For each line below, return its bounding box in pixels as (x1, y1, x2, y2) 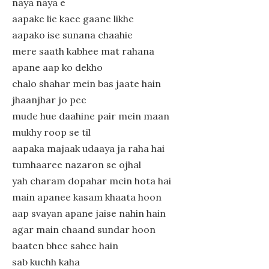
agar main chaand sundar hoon (12, 223, 156, 235)
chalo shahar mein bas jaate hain (12, 77, 161, 89)
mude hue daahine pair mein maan (12, 110, 169, 122)
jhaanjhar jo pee (12, 94, 86, 106)
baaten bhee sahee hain (12, 240, 118, 252)
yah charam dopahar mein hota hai (12, 175, 171, 187)
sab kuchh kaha (12, 256, 80, 268)
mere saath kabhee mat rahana (12, 45, 154, 57)
